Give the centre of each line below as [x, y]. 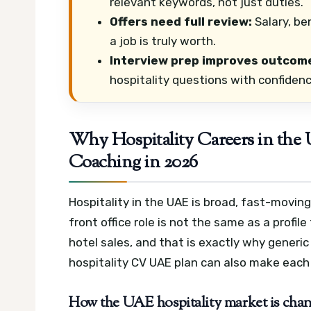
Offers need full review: [181, 21]
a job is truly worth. [163, 41]
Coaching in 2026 [133, 163]
